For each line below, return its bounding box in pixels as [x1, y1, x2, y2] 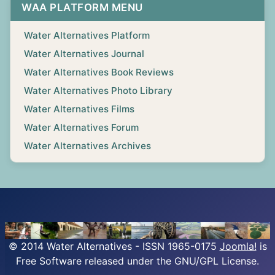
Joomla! [219, 240, 257, 253]
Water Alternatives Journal [24, 48, 144, 60]
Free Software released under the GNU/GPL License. [16, 255, 259, 268]
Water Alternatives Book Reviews [24, 66, 174, 79]
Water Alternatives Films [24, 103, 134, 115]
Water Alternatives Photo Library [24, 85, 172, 97]
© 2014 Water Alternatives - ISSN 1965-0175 [8, 240, 220, 253]
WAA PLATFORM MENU [21, 1, 143, 14]
